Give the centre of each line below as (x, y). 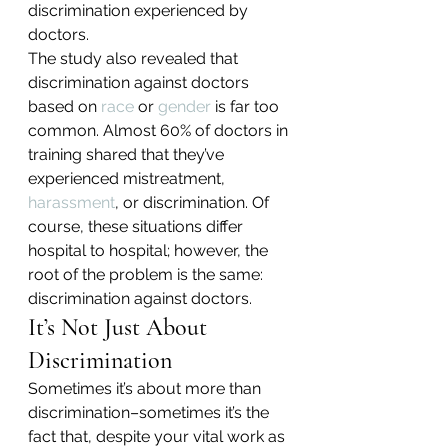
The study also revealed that (135, 58)
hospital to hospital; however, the (150, 250)
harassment (71, 202)
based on (64, 106)
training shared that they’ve (128, 154)
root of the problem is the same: (147, 274)
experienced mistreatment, (128, 178)
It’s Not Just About (120, 327)
